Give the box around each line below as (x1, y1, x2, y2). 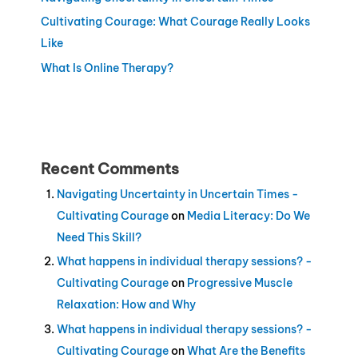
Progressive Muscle (186, 276, 292, 291)
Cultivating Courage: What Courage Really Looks (40, 14, 310, 30)
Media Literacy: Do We (186, 208, 310, 223)
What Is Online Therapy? (40, 60, 173, 75)
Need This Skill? (56, 229, 141, 245)
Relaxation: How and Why (56, 297, 196, 312)
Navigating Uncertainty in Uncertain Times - (56, 186, 299, 201)
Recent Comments (40, 158, 179, 178)
